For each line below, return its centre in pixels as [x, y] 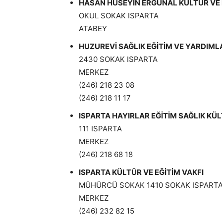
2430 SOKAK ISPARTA [118, 59]
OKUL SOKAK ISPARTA [119, 16]
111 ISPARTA [100, 129]
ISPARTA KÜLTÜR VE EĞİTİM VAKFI [141, 172]
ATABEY [93, 28]
